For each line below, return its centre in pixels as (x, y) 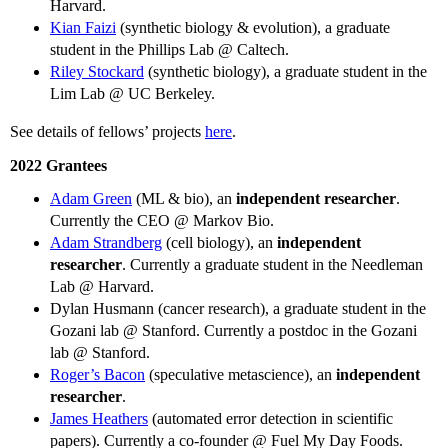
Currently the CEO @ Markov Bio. (162, 220)
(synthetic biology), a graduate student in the (285, 72)
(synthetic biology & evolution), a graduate (253, 28)
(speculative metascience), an (240, 374)
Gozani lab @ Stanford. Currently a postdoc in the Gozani (233, 330)
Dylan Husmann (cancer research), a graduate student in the (238, 308)
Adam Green (91, 198)
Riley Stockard (97, 72)
